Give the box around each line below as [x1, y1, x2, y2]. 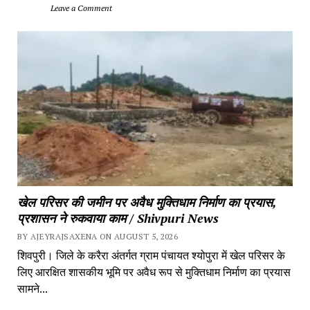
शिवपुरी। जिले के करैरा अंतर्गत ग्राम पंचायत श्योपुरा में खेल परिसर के [17, 248, 285, 264]
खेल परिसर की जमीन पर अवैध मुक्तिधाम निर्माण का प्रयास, [17, 194, 276, 211]
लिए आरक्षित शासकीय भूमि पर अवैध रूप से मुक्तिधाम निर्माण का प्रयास [17, 264, 291, 280]
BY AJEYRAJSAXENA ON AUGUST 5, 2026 [17, 231, 179, 242]
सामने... [17, 281, 48, 297]
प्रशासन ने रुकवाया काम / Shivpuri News [17, 210, 219, 227]
